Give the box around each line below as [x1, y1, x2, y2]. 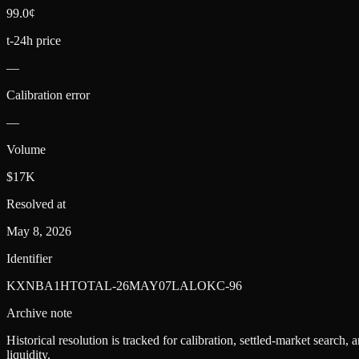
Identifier [6, 251, 52, 265]
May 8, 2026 [6, 224, 71, 238]
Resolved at [6, 196, 66, 211]
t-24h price [6, 33, 61, 47]
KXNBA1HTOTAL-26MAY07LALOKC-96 [6, 278, 242, 292]
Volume [6, 142, 46, 156]
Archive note [6, 305, 72, 320]
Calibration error [6, 87, 90, 102]
